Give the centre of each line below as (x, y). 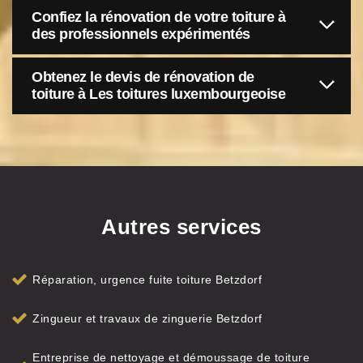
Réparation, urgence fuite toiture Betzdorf (147, 280)
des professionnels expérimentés (141, 34)
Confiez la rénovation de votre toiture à (158, 17)
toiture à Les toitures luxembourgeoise (158, 94)
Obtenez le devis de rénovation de (143, 77)
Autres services (181, 227)
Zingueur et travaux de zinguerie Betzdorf (147, 318)
